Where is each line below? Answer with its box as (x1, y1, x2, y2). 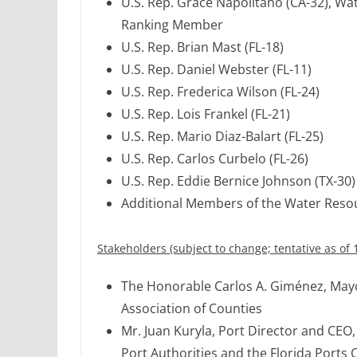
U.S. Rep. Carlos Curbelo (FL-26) (121, 149, 308, 167)
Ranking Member (121, 15, 223, 33)
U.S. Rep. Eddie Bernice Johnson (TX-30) (121, 171, 355, 190)
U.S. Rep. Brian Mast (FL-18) (121, 37, 284, 56)
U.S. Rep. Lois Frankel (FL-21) (121, 104, 290, 123)
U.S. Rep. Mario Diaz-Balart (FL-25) (121, 127, 324, 145)
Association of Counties (121, 299, 262, 317)
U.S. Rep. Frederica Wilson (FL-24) (121, 82, 320, 100)
